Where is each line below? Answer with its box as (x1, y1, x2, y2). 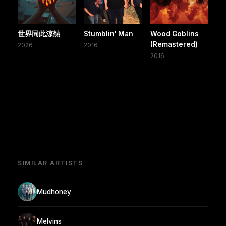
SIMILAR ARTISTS (18, 159, 83, 167)
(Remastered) (150, 40, 198, 49)
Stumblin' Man (84, 30, 134, 38)
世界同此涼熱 (18, 30, 60, 38)
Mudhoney (37, 187, 71, 196)
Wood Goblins (150, 30, 199, 38)
